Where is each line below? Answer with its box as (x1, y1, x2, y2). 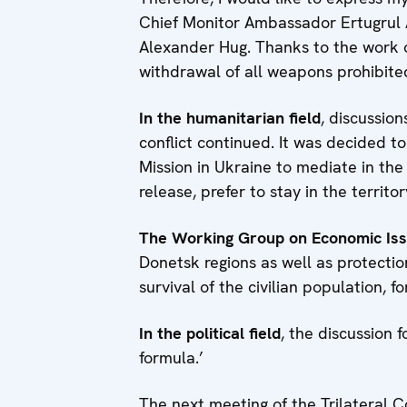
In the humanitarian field (139, 107, 321, 129)
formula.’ (139, 347, 203, 369)
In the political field (139, 323, 281, 344)
